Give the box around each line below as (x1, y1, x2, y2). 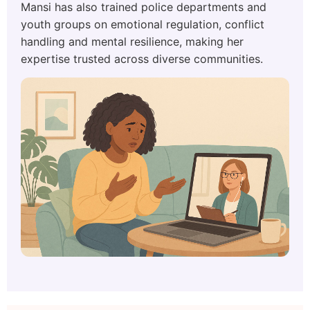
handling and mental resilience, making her (21, 35, 244, 48)
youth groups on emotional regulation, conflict (21, 17, 264, 31)
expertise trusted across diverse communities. (21, 52, 263, 66)
